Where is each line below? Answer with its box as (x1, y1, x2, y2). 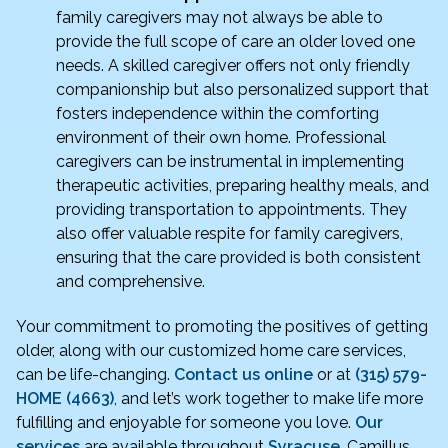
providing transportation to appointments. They (56, 199, 407, 219)
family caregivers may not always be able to (56, 7, 383, 27)
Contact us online (174, 364, 313, 384)
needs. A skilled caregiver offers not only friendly (56, 55, 410, 75)
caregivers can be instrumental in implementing (56, 151, 404, 171)
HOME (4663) (16, 388, 114, 408)
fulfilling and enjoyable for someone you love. (16, 412, 355, 432)
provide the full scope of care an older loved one (56, 31, 415, 51)
